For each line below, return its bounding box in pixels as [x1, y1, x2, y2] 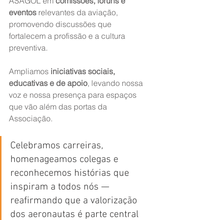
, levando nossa [87, 78, 145, 88]
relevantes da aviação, [36, 7, 120, 17]
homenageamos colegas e [10, 154, 121, 165]
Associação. [9, 113, 53, 123]
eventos [9, 7, 36, 17]
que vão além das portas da [9, 102, 109, 111]
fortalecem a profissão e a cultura [9, 31, 127, 41]
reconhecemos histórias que [10, 167, 132, 179]
